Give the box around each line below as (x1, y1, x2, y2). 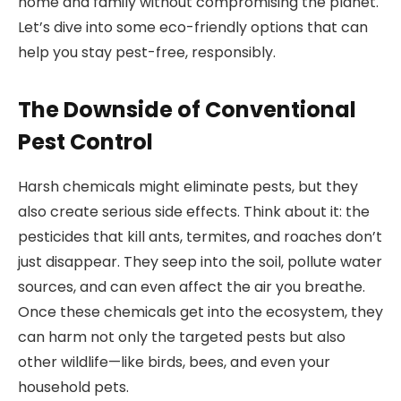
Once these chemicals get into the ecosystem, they (18, 302, 383, 323)
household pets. (18, 377, 129, 398)
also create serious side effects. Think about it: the (18, 201, 370, 223)
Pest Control (18, 127, 153, 158)
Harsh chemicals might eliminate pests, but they (18, 176, 358, 198)
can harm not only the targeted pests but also (18, 327, 346, 348)
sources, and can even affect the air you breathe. (18, 277, 365, 298)
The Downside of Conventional (18, 95, 356, 125)
